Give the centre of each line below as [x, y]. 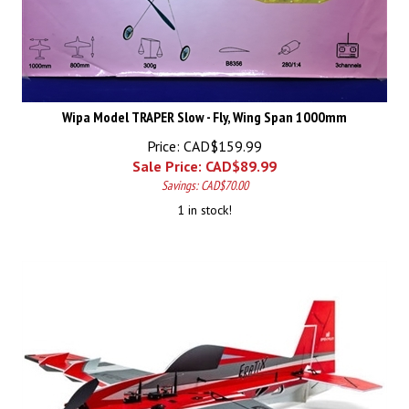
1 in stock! [204, 202]
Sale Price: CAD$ [186, 158]
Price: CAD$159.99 [204, 138]
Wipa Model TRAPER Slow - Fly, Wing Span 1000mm [204, 109]
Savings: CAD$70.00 [204, 177]
